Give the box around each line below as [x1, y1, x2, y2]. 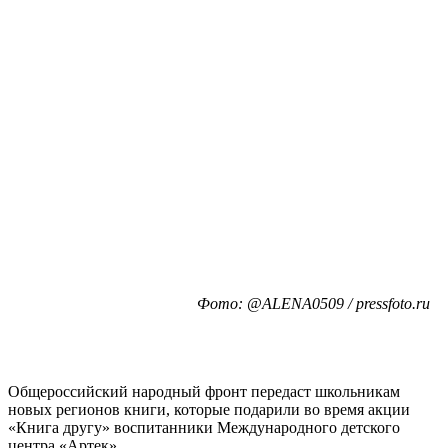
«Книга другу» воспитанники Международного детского [8, 418, 400, 436]
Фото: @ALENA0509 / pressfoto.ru [197, 294, 430, 312]
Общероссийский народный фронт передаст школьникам [8, 382, 400, 400]
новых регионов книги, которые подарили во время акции [8, 400, 410, 418]
